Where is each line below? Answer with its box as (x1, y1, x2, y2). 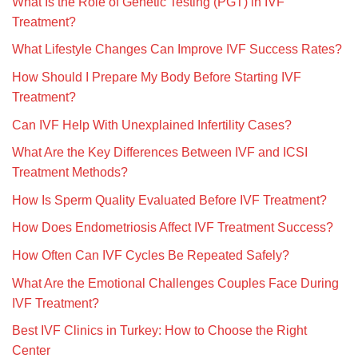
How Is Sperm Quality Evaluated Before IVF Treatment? (12, 193, 327, 207)
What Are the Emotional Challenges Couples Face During (12, 276, 339, 290)
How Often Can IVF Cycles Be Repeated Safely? (12, 249, 289, 262)
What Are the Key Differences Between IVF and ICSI (12, 145, 308, 160)
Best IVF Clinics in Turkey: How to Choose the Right (12, 324, 307, 338)
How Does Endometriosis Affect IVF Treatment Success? (12, 221, 333, 235)
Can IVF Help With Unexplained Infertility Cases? (12, 117, 292, 132)
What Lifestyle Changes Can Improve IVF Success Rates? (12, 42, 342, 57)
